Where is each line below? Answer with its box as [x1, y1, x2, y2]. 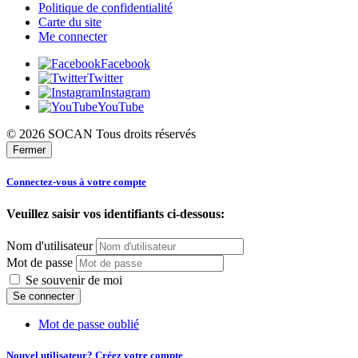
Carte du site [38, 15, 101, 30]
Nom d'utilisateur [6, 238, 93, 253]
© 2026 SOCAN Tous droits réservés [6, 127, 196, 141]
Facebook [101, 57, 150, 71]
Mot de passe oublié [38, 316, 139, 331]
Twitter [87, 71, 123, 86]
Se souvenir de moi [22, 272, 122, 287]
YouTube [97, 100, 144, 114]
